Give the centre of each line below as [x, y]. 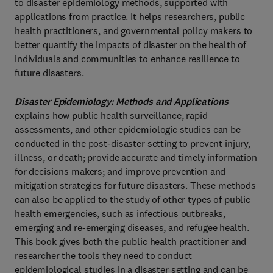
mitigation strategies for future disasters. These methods [136, 185]
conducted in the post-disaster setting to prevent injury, [133, 143]
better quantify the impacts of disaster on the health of [131, 44]
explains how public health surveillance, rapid [111, 115]
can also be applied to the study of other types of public [133, 199]
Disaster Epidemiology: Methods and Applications [122, 101]
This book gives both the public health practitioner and [131, 241]
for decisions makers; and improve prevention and [120, 171]
